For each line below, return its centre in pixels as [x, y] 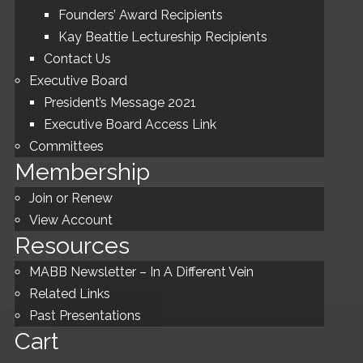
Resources [72, 246]
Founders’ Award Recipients [141, 15]
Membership [82, 172]
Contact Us [77, 59]
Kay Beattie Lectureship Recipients [163, 37]
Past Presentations [85, 316]
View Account [71, 220]
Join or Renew [71, 198]
